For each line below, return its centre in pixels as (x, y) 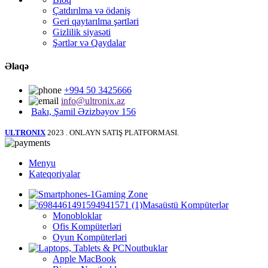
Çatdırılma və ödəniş (92, 11)
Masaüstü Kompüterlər (185, 205)
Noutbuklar (146, 248)
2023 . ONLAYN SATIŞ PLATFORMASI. (113, 132)
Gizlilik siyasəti (82, 32)
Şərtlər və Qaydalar (89, 43)
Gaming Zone (121, 194)
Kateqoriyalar (54, 173)
